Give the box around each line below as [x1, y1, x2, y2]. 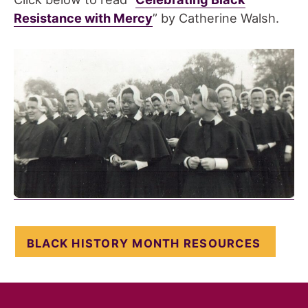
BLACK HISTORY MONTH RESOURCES [26, 236, 261, 251]
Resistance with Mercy [14, 10, 153, 25]
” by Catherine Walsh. [153, 10, 279, 25]
